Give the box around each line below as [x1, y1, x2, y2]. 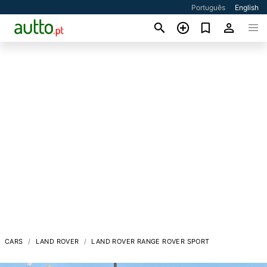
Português [191, 3, 226, 12]
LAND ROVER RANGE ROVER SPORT [91, 237, 210, 246]
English [235, 3, 259, 12]
